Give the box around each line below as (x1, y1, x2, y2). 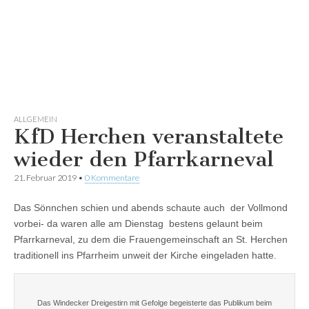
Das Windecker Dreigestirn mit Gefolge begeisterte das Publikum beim (37, 298, 272, 307)
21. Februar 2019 (14, 172, 77, 183)
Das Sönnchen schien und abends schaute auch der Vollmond (14, 201, 288, 213)
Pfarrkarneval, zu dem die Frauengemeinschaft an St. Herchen (14, 233, 288, 245)
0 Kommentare (85, 172, 139, 183)
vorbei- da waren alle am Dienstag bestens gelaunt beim (14, 217, 263, 229)
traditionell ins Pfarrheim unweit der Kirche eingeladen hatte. (14, 249, 277, 261)
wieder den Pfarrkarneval (14, 146, 274, 172)
